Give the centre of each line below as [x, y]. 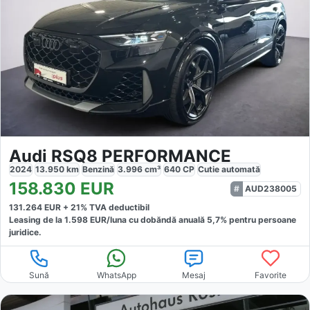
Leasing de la [37, 219]
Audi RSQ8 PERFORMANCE [120, 156]
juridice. [25, 232]
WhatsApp [116, 275]
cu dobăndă [152, 219]
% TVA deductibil [115, 207]
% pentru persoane [258, 219]
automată [241, 169]
